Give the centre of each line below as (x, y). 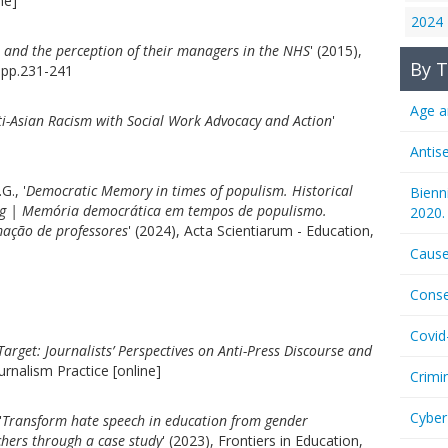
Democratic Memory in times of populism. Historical (189, 190)
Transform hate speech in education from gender (155, 420)
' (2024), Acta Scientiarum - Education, (251, 230)
